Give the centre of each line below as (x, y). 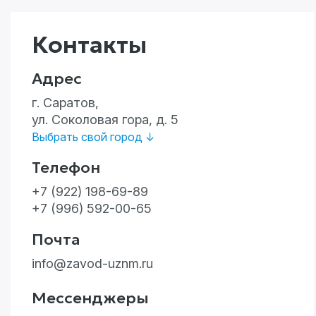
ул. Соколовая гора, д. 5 (105, 120)
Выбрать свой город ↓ (93, 137)
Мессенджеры (90, 298)
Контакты (89, 45)
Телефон (66, 168)
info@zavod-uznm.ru (92, 263)
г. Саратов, (65, 103)
